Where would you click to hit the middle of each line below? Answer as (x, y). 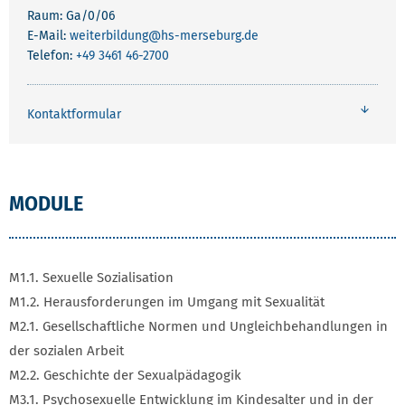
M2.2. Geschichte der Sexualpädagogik (125, 375)
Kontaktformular (74, 115)
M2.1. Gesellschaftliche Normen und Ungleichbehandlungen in (198, 326)
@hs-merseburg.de (203, 36)
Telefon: (52, 56)
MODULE (46, 203)
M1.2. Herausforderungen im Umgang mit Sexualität (167, 302)
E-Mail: (48, 36)
